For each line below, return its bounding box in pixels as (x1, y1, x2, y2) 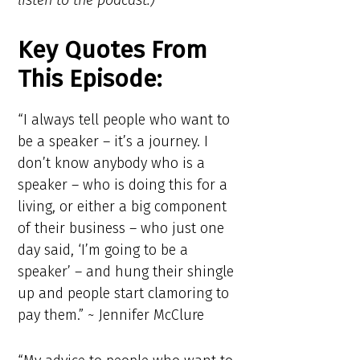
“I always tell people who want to (18, 111, 231, 129)
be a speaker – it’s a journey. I (18, 133, 209, 151)
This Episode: (18, 64, 163, 94)
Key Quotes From (18, 35, 208, 65)
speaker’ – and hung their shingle (18, 263, 235, 281)
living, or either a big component (18, 198, 227, 216)
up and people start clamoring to (18, 284, 230, 303)
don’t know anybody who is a (18, 154, 206, 173)
